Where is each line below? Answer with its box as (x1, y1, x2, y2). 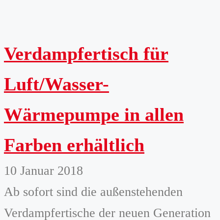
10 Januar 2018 (4, 163, 83, 178)
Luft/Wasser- (4, 73, 109, 94)
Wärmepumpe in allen (4, 104, 184, 125)
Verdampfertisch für (4, 43, 168, 64)
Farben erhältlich (4, 134, 144, 155)
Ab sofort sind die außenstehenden (4, 184, 183, 199)
